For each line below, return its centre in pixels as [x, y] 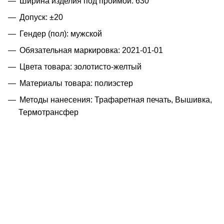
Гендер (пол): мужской [61, 33]
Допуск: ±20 [41, 17]
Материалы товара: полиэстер [76, 83]
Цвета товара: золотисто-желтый [80, 66]
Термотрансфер [48, 112]
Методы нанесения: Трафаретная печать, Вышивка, [116, 99]
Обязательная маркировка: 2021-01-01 [91, 50]
